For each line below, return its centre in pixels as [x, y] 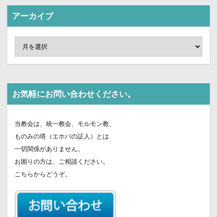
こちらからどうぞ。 [43, 174]
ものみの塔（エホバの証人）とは [62, 136]
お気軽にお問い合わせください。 [74, 94]
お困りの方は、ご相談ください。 [62, 162]
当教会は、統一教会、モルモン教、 [65, 124]
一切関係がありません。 [49, 149]
